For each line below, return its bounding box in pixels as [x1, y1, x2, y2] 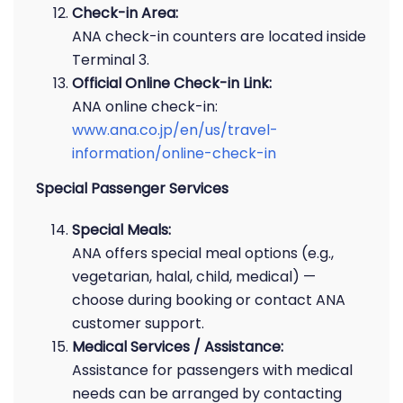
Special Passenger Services [36, 178, 228, 199]
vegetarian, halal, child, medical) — [72, 266, 316, 287]
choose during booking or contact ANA [72, 290, 345, 310]
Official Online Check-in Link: [72, 73, 272, 94]
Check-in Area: [72, 3, 178, 23]
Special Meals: [72, 219, 171, 240]
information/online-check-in [72, 143, 276, 164]
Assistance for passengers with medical [72, 360, 353, 381]
